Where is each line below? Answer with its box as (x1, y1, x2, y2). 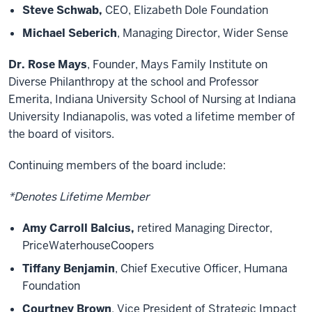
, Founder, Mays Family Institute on (87, 57, 267, 72)
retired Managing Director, (137, 221, 272, 235)
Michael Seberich (22, 26, 117, 40)
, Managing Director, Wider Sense (117, 26, 288, 40)
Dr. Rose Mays (8, 57, 87, 72)
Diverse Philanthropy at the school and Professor (8, 75, 258, 89)
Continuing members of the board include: (8, 158, 226, 173)
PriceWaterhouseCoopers (22, 238, 154, 253)
